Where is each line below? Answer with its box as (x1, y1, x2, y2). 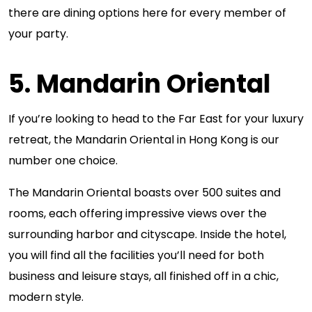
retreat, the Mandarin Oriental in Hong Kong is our (8, 132, 279, 148)
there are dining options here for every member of (8, 5, 286, 21)
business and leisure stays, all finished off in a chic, (8, 268, 279, 284)
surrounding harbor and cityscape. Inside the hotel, (8, 226, 286, 242)
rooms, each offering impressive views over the (8, 205, 267, 221)
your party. (8, 26, 68, 42)
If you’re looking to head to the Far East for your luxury (8, 111, 304, 127)
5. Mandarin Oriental (8, 66, 271, 102)
